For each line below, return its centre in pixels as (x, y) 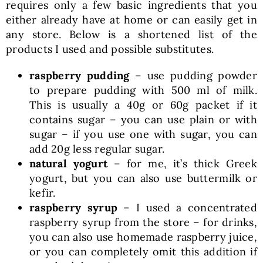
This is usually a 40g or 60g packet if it (143, 105)
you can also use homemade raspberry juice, (143, 237)
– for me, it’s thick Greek (183, 164)
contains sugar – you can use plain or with (143, 120)
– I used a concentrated (188, 208)
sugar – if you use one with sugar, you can (143, 134)
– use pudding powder (193, 76)
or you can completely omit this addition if (143, 252)
